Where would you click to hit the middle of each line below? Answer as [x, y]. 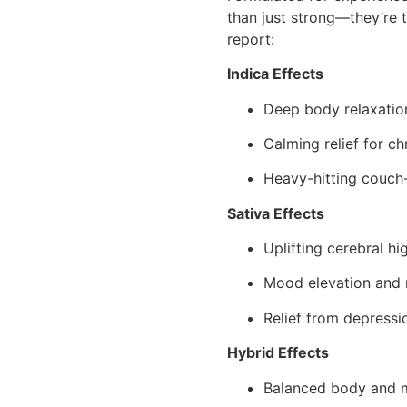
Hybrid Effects [278, 353]
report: [251, 39]
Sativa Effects [276, 213]
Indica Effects [276, 74]
